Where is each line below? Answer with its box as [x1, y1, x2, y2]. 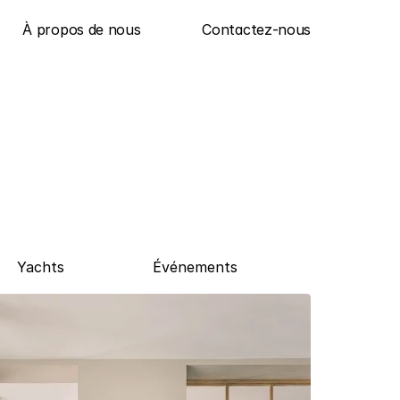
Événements [153, 257, 237, 276]
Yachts [17, 257, 64, 276]
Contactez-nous [202, 21, 311, 38]
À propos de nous [22, 21, 141, 38]
